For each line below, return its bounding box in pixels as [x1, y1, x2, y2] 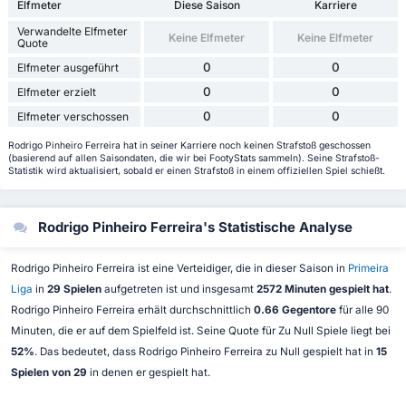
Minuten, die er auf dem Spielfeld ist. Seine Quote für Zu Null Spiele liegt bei [10, 324, 391, 337]
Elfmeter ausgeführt [16, 61, 119, 75]
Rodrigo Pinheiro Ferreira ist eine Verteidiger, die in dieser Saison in [10, 261, 348, 275]
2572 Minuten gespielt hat [256, 282, 389, 295]
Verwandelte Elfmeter [16, 24, 128, 39]
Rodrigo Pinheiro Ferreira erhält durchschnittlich [10, 303, 254, 316]
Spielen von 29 [10, 365, 87, 379]
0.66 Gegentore [253, 303, 336, 316]
